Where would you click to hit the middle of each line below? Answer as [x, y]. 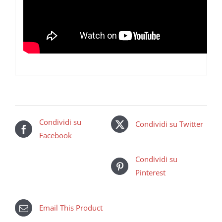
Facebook [55, 136]
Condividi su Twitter [169, 124]
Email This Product [71, 208]
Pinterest [150, 173]
